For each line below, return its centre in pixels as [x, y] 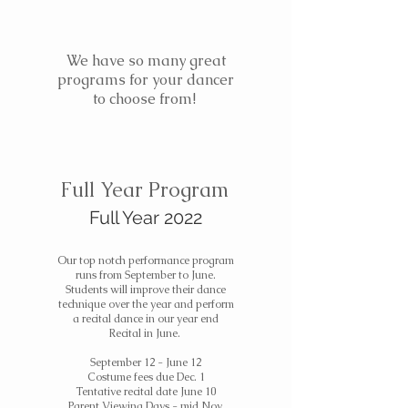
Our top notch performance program [146, 260]
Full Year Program [144, 190]
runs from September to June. [146, 275]
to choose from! [146, 99]
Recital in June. [146, 333]
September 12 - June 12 [146, 362]
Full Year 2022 [146, 218]
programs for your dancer [146, 80]
